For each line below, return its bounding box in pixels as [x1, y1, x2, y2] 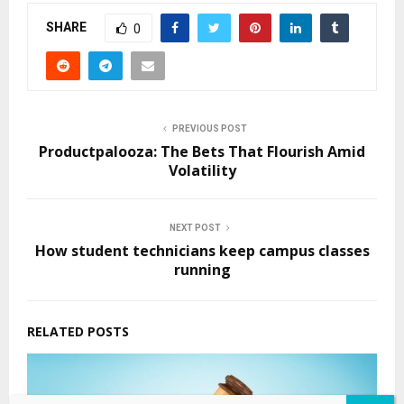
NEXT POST [169, 223, 221, 234]
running [173, 260, 231, 280]
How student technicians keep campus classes [34, 241, 370, 262]
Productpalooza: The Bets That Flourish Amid [39, 142, 365, 162]
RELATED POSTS [27, 323, 129, 341]
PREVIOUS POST [171, 124, 247, 134]
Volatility [168, 161, 236, 181]
